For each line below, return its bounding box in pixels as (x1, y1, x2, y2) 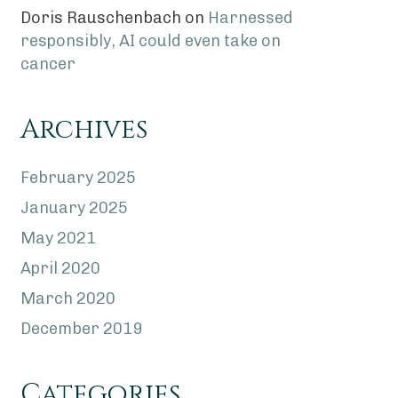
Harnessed (207, 8, 293, 28)
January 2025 (20, 198, 128, 218)
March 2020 (20, 289, 115, 308)
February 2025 (20, 168, 136, 187)
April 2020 (20, 259, 100, 278)
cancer (20, 54, 76, 74)
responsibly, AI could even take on (20, 31, 281, 51)
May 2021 (20, 228, 96, 248)
